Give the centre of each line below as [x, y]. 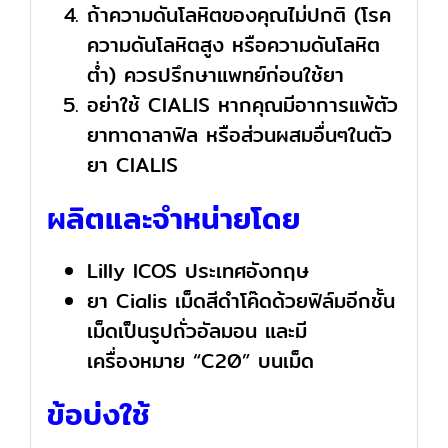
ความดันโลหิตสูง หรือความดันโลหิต [233, 45]
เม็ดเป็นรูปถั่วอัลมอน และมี [196, 331]
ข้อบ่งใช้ [98, 414]
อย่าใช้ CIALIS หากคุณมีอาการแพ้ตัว [242, 105]
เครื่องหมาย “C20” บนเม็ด [200, 361]
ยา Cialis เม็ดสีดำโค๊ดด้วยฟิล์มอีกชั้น [240, 301]
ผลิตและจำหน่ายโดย [173, 218]
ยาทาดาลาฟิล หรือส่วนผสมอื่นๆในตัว [239, 135]
